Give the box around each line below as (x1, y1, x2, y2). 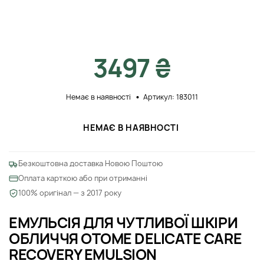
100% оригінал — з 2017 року (18, 187, 121, 198)
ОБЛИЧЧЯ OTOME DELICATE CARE (9, 228, 242, 249)
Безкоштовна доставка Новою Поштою (18, 158, 163, 169)
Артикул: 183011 (143, 91, 198, 102)
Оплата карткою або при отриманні (18, 173, 147, 183)
